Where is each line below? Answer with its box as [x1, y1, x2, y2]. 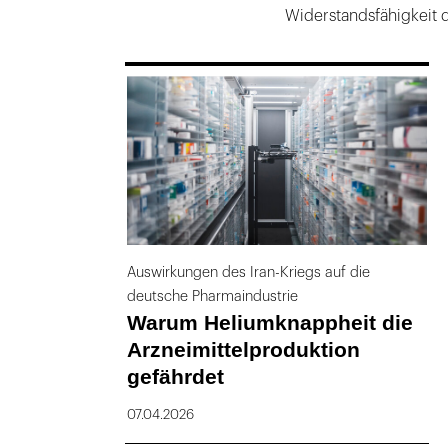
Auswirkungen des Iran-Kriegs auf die [126, 265, 370, 281]
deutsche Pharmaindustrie [126, 289, 298, 305]
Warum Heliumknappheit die [126, 311, 413, 335]
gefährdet [126, 365, 224, 389]
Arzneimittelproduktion [126, 338, 360, 362]
